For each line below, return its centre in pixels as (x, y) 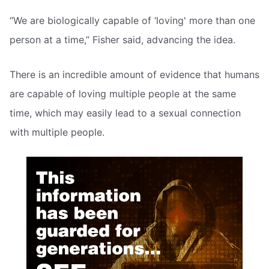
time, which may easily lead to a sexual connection (125, 113)
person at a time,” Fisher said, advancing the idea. (122, 40)
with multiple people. (57, 132)
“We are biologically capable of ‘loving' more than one (132, 21)
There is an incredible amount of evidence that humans (134, 74)
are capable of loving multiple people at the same (123, 93)
